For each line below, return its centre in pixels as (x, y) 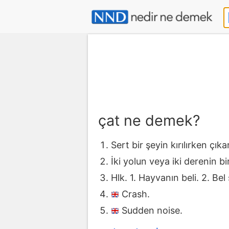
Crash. (136, 194)
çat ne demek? (149, 121)
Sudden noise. (152, 210)
